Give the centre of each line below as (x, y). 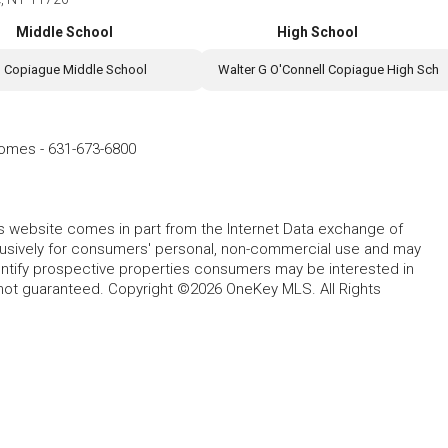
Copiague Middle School (76, 70)
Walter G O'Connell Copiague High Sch (329, 70)
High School (318, 31)
